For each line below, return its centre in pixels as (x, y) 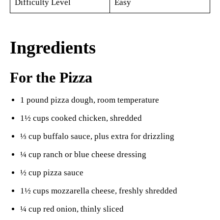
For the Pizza (51, 78)
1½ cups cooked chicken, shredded (81, 118)
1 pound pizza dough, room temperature (90, 100)
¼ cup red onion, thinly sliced (72, 209)
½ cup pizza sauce (52, 173)
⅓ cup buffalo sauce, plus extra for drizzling (97, 137)
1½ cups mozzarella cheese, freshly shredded (99, 191)
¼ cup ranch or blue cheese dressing (83, 155)
